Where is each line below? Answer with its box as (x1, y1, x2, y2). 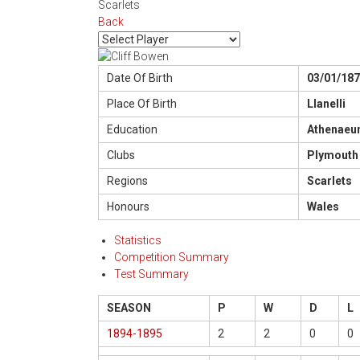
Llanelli (307, 96, 346, 110)
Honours (107, 199, 149, 213)
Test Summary (114, 267, 189, 280)
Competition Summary (114, 250, 229, 264)
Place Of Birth (107, 96, 177, 110)
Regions (107, 174, 148, 187)
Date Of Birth (107, 71, 173, 84)
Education (107, 122, 157, 136)
